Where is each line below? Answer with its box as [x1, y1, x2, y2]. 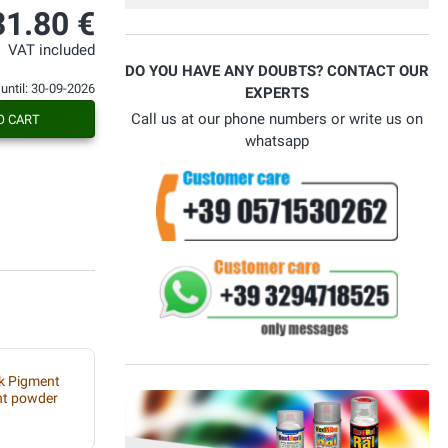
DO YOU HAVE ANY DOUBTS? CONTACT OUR [125, 62, 429, 81]
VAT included [8, 42, 95, 59]
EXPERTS [245, 84, 309, 103]
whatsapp [245, 132, 309, 151]
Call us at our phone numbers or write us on [131, 110, 423, 129]
